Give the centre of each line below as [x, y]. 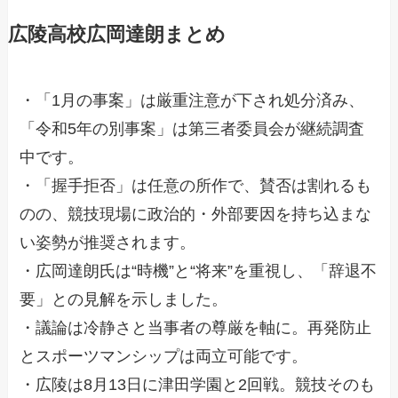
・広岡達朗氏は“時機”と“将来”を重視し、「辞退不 [199, 271]
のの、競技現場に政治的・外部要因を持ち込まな [196, 215]
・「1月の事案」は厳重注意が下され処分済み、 [192, 101]
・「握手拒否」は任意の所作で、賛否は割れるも [196, 186]
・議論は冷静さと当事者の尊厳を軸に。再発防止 [196, 328]
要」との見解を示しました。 [124, 300]
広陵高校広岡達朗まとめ [116, 35]
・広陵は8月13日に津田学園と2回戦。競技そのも [198, 385]
